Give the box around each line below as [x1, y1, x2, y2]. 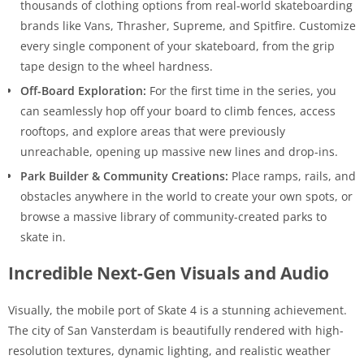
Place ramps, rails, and [228, 167, 356, 184]
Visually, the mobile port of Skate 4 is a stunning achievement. [8, 301, 347, 318]
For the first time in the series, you [146, 82, 336, 98]
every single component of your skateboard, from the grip [20, 37, 335, 54]
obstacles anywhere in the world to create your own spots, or [20, 188, 353, 204]
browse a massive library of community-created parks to [20, 208, 327, 224]
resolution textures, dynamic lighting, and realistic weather [8, 342, 331, 358]
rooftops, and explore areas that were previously [20, 123, 285, 139]
